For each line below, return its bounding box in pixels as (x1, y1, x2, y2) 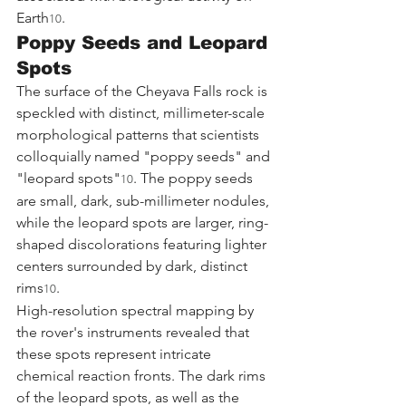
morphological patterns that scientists (16, 125, 263, 143)
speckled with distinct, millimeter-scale (16, 103, 268, 121)
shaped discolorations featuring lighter (16, 235, 270, 253)
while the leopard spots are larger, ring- (16, 213, 268, 231)
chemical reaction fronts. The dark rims (16, 366, 269, 384)
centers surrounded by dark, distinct (16, 256, 251, 275)
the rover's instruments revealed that (16, 323, 253, 341)
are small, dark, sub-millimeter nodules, (16, 191, 273, 209)
